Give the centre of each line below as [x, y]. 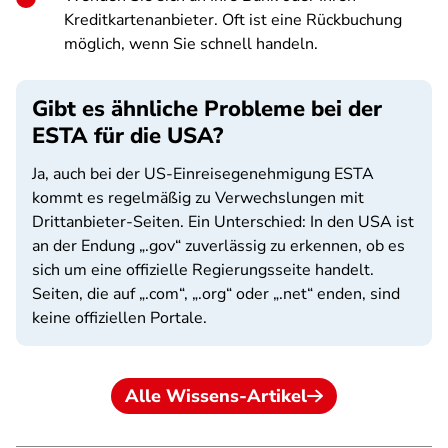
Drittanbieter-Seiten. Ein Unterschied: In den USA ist [223, 222]
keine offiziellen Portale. [119, 318]
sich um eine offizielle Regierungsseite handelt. [203, 270]
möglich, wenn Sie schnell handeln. [191, 44]
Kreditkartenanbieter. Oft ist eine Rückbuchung [233, 20]
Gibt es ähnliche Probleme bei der [207, 109]
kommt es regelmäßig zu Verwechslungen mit [198, 198]
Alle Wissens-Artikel [216, 396]
